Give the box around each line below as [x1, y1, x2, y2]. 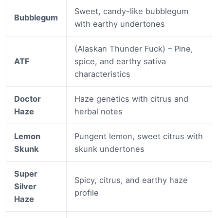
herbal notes [74, 107, 123, 117]
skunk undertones [74, 144, 145, 154]
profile [74, 188, 99, 198]
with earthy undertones [74, 19, 165, 29]
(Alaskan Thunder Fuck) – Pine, [74, 44, 194, 54]
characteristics [74, 69, 131, 79]
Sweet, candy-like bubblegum [74, 6, 189, 17]
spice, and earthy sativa [74, 56, 166, 67]
